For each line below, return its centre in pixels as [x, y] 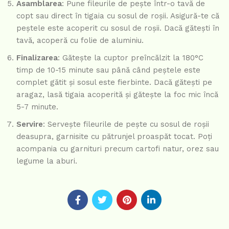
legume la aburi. [47, 161]
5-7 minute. [37, 107]
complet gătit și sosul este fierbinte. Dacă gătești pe [114, 82]
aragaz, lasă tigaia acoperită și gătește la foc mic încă [117, 94]
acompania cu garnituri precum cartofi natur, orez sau [118, 148]
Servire [30, 124]
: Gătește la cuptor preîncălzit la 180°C [131, 58]
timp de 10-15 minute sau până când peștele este [108, 70]
